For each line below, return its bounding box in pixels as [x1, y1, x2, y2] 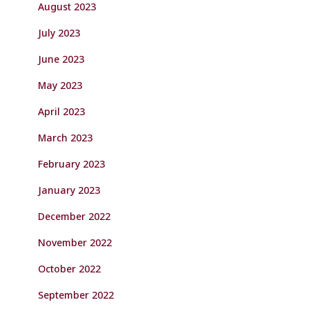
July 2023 [38, 26, 80, 39]
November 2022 [38, 236, 112, 249]
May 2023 [38, 79, 82, 92]
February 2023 [38, 157, 105, 170]
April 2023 [38, 105, 85, 118]
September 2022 [38, 288, 114, 301]
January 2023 [38, 183, 100, 197]
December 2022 [38, 210, 110, 223]
